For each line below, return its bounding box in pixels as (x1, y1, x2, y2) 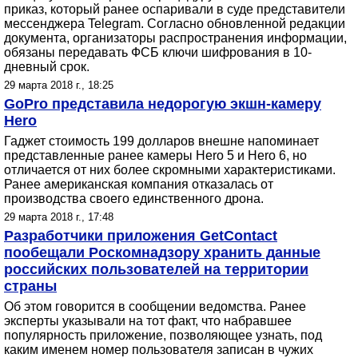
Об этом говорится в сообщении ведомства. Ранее (4, 300, 306, 313)
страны (4, 278, 57, 294)
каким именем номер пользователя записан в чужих (4, 343, 313, 356)
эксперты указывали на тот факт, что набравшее (4, 314, 292, 328)
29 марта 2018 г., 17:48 (4, 211, 113, 223)
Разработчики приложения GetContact (4, 228, 277, 244)
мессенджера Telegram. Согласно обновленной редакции (4, 17, 345, 30)
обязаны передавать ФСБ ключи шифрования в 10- (4, 46, 312, 59)
